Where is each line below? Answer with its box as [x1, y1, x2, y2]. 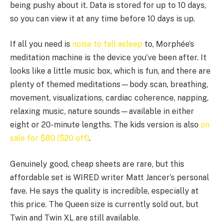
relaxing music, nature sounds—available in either [10, 107, 194, 116]
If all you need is [10, 39, 72, 49]
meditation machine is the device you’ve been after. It [10, 53, 207, 63]
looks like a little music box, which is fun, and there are [10, 66, 211, 76]
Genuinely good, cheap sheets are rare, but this [10, 159, 184, 169]
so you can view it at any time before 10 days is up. [10, 13, 195, 23]
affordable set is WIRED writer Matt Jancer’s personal [10, 172, 209, 182]
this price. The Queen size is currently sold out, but [10, 199, 199, 209]
